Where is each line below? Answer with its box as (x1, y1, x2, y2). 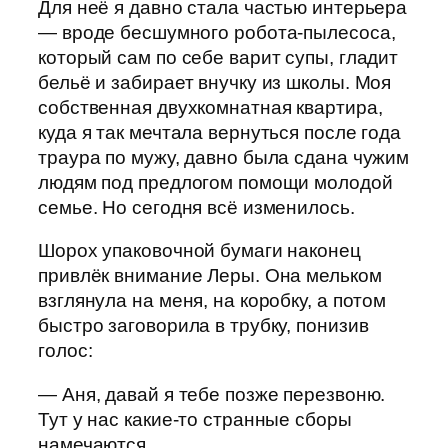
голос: (38, 340, 93, 362)
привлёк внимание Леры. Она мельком (38, 265, 382, 287)
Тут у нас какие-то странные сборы (38, 408, 352, 430)
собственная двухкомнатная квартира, (38, 96, 383, 118)
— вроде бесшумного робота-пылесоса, (38, 21, 396, 43)
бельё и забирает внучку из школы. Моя (38, 71, 392, 93)
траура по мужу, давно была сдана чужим (38, 146, 410, 168)
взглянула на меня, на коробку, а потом (38, 290, 387, 312)
